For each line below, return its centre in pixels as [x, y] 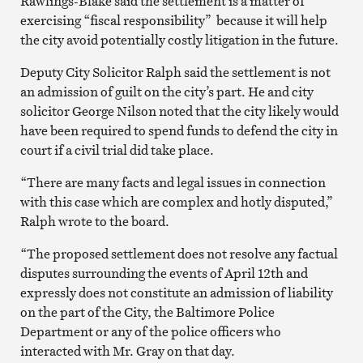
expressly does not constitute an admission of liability [176, 292]
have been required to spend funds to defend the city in [179, 130]
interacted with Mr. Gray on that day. [127, 350]
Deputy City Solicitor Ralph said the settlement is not [175, 72]
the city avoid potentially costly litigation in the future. [179, 39]
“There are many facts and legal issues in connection [173, 182]
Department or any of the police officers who [150, 331]
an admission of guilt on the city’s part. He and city [167, 91]
